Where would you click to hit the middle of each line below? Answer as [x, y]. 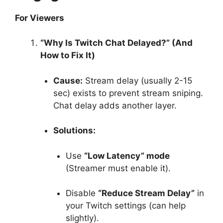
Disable [82, 193]
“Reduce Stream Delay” [146, 193]
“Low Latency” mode [127, 156]
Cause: [68, 80]
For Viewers [40, 18]
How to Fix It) [68, 55]
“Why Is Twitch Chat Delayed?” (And [116, 43]
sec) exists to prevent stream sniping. [128, 93]
